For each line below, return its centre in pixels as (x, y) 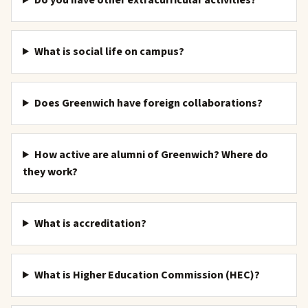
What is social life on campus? (109, 52)
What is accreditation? (90, 223)
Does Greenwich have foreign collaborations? (148, 103)
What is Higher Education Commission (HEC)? (147, 275)
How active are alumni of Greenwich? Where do (151, 155)
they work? (50, 172)
